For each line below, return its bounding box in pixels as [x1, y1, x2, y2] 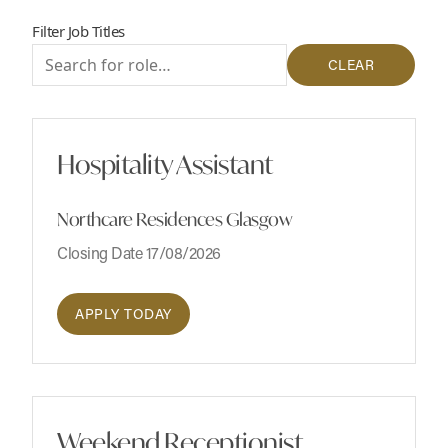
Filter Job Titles [32, 21, 125, 42]
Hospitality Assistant [57, 147, 273, 182]
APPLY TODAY [75, 304, 172, 324]
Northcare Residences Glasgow [57, 207, 292, 232]
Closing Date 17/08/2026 [57, 242, 221, 264]
